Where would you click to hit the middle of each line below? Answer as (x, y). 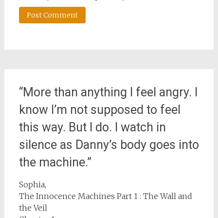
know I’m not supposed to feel (100, 110)
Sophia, (32, 184)
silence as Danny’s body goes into (109, 145)
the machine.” (55, 162)
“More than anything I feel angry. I (108, 92)
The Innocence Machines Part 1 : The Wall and (105, 196)
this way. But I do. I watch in (92, 127)
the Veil (33, 208)
